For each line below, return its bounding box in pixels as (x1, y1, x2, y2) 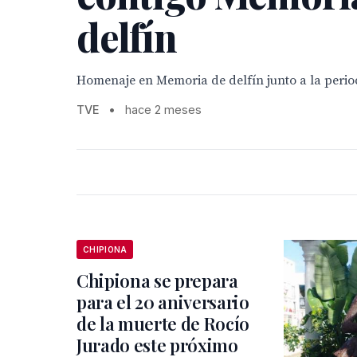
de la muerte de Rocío (76, 312, 250, 336)
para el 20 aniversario (76, 290, 249, 315)
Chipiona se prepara (76, 269, 238, 293)
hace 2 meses (125, 103, 202, 117)
